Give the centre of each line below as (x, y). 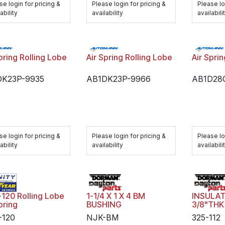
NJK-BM (103, 218)
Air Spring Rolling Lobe (130, 57)
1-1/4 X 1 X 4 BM (116, 196)
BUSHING (104, 205)
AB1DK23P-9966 (119, 79)
